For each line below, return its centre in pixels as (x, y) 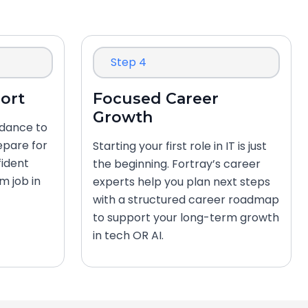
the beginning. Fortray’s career (177, 164)
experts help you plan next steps (181, 182)
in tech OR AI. (128, 235)
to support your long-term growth (186, 218)
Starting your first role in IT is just (180, 146)
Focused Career (156, 99)
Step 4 (129, 62)
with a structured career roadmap (186, 200)
